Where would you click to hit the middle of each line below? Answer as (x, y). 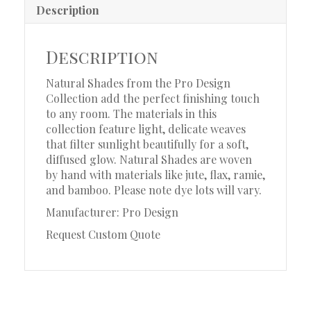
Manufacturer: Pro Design (112, 212)
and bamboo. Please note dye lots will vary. (154, 190)
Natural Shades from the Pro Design (138, 83)
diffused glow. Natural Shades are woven (149, 159)
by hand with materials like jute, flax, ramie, (155, 174)
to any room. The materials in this (131, 113)
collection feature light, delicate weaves (146, 128)
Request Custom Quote (103, 234)
